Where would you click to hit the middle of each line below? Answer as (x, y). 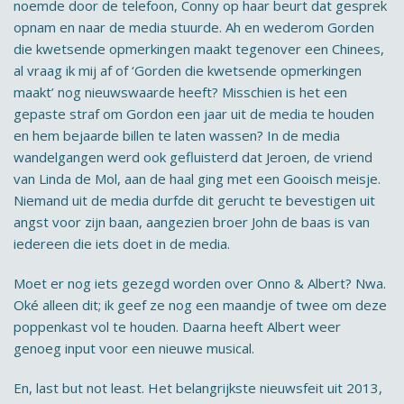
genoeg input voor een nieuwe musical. (134, 348)
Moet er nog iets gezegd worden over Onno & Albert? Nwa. (200, 283)
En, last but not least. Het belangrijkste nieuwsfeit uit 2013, (198, 388)
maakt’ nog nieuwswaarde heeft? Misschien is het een (180, 92)
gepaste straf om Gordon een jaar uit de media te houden (194, 114)
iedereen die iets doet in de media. (122, 243)
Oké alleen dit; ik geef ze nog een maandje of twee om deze (200, 305)
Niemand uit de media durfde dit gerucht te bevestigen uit (194, 200)
